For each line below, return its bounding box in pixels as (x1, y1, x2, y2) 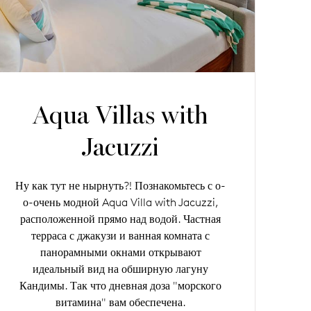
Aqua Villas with (33, 101, 209, 131)
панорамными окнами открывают (40, 246, 201, 260)
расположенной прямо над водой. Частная (20, 212, 221, 226)
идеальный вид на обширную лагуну (33, 262, 209, 276)
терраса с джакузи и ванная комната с (31, 229, 210, 243)
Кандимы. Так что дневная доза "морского (19, 279, 222, 293)
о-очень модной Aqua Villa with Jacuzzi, (22, 196, 219, 210)
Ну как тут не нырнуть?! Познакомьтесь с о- (15, 179, 226, 193)
